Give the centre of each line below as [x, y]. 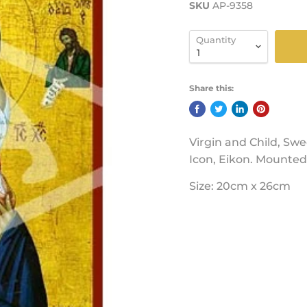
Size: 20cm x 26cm [240, 186]
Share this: [211, 88]
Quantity [216, 40]
